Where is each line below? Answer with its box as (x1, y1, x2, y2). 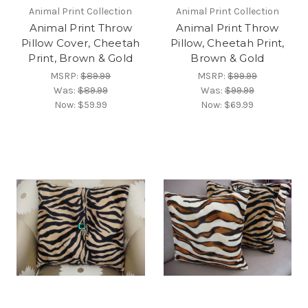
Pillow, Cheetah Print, (170, 36, 285, 50)
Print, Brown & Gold (28, 52, 133, 65)
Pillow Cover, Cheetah (21, 36, 140, 50)
